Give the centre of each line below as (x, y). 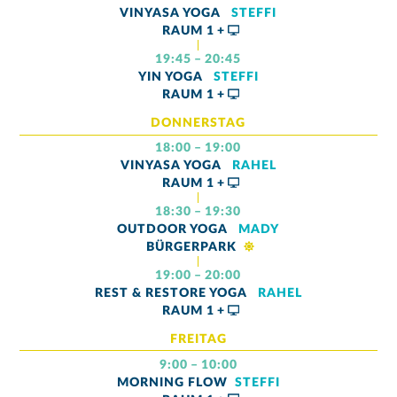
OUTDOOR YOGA (175, 230)
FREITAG (198, 340)
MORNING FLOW (172, 382)
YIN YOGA (172, 78)
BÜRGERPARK (194, 248)
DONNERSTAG (198, 124)
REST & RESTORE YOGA (172, 294)
